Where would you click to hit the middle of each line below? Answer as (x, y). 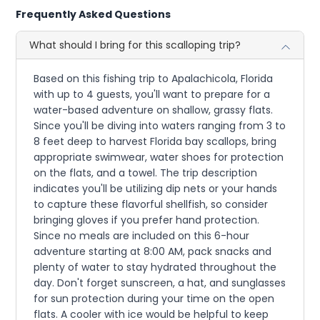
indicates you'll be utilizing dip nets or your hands (156, 189)
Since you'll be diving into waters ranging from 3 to (160, 126)
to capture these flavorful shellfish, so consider (151, 204)
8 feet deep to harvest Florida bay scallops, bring (155, 141)
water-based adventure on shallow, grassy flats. (154, 110)
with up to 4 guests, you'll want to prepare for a (152, 94)
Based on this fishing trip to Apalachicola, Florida (154, 79)
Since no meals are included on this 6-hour (142, 236)
